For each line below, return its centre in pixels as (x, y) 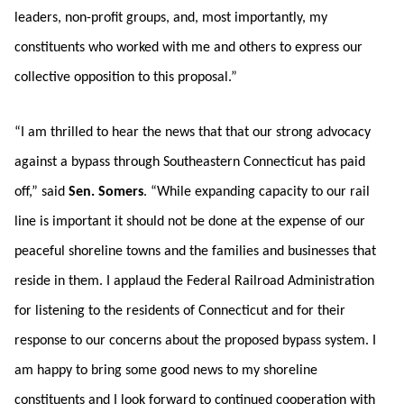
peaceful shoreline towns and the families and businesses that (195, 252)
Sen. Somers (106, 192)
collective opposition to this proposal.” (126, 78)
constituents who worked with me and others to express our (188, 48)
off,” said (41, 192)
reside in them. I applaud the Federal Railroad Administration (194, 281)
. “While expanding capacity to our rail (257, 192)
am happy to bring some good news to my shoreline (166, 371)
